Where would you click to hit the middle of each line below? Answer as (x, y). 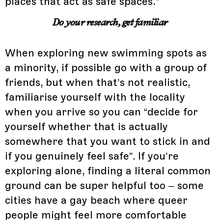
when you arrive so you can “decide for (101, 112)
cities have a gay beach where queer (96, 200)
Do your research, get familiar (110, 22)
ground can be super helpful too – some (104, 185)
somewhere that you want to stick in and (108, 141)
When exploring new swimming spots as (106, 53)
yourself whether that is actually (86, 126)
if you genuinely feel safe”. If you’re (92, 156)
